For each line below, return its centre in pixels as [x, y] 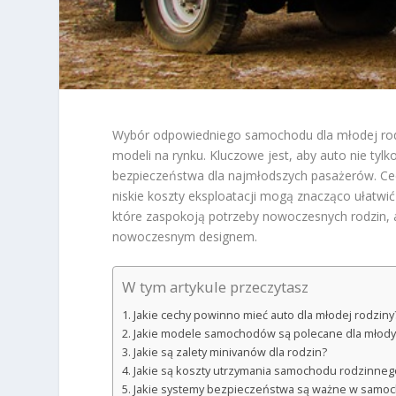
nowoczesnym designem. [185, 236]
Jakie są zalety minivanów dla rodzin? [230, 353]
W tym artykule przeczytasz [216, 287]
